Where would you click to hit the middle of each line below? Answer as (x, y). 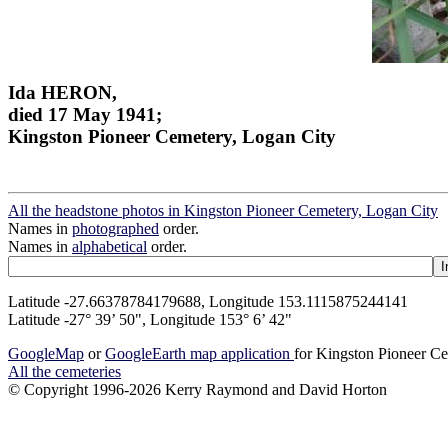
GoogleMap (46, 354)
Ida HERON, (62, 92)
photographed (115, 229)
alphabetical (109, 247)
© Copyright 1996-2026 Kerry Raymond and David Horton (197, 390)
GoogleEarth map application (199, 354)
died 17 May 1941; (85, 114)
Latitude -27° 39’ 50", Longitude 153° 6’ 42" (150, 320)
